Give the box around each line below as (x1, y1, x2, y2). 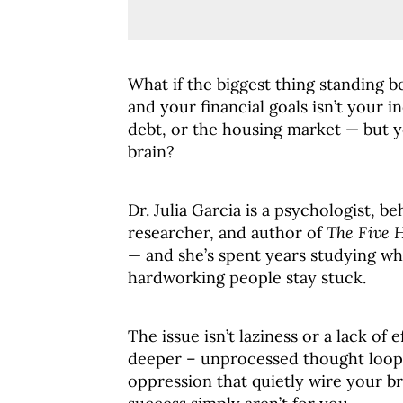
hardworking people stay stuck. (128, 267, 366, 288)
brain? (128, 141, 175, 162)
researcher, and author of (128, 222, 327, 243)
